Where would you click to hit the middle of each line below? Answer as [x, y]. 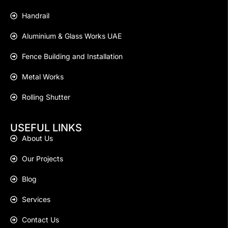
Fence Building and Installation [72, 56]
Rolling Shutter [46, 97]
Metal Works [42, 77]
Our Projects [42, 159]
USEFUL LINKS [46, 128]
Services [36, 199]
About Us [37, 138]
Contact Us [40, 220]
